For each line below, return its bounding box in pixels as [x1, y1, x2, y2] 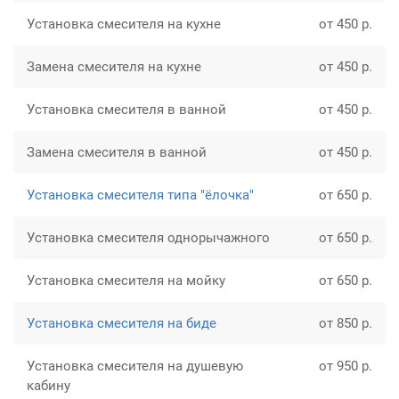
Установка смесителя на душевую [27, 358, 243, 375]
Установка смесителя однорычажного [27, 230, 270, 247]
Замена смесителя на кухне [27, 59, 201, 76]
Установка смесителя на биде [27, 315, 216, 332]
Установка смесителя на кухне [27, 16, 221, 33]
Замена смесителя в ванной [27, 144, 207, 161]
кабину [27, 378, 70, 395]
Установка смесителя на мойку [27, 273, 225, 289]
